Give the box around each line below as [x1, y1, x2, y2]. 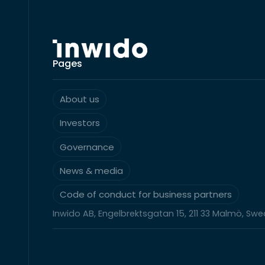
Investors [60, 117, 101, 130]
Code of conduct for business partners [60, 188, 232, 201]
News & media [60, 164, 124, 177]
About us [60, 93, 100, 106]
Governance [60, 140, 115, 153]
